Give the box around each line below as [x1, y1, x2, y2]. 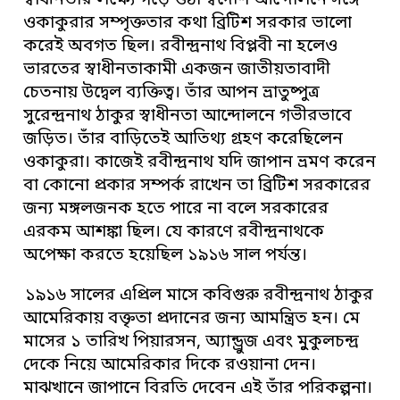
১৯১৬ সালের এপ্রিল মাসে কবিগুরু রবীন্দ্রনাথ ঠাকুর [25, 285, 374, 308]
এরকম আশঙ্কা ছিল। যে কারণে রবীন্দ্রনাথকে [23, 221, 325, 245]
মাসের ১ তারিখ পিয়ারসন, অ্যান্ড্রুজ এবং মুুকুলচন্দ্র [23, 331, 360, 354]
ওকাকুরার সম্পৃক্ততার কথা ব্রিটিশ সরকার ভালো [23, 12, 353, 36]
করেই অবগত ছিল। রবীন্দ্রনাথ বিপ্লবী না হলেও [23, 36, 338, 59]
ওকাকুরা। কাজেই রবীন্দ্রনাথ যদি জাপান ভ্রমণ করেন [23, 152, 377, 175]
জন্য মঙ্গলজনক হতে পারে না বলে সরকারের [23, 198, 329, 221]
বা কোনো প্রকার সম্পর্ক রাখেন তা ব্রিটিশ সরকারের [23, 175, 371, 198]
